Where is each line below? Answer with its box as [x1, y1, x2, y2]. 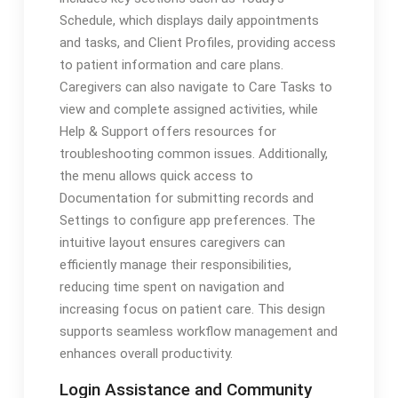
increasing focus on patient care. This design [59, 301, 325, 318]
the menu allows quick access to [59, 168, 253, 185]
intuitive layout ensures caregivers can [59, 235, 285, 251]
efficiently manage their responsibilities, [59, 257, 291, 274]
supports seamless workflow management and [59, 323, 338, 340]
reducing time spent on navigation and [59, 279, 284, 296]
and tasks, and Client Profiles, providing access [59, 35, 336, 52]
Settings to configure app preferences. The [59, 212, 315, 229]
